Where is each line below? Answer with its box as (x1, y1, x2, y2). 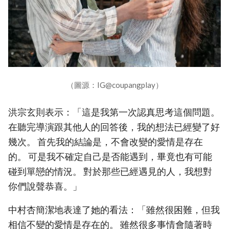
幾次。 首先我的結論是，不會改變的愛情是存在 (8, 136, 203, 147)
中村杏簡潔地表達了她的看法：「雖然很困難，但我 (8, 204, 220, 216)
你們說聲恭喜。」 (8, 180, 82, 192)
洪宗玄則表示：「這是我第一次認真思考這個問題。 (8, 106, 220, 118)
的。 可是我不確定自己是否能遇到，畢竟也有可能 (8, 151, 212, 162)
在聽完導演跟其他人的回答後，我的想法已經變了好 (8, 121, 220, 132)
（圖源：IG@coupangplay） (66, 80, 163, 89)
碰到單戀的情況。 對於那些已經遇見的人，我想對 (8, 166, 212, 177)
